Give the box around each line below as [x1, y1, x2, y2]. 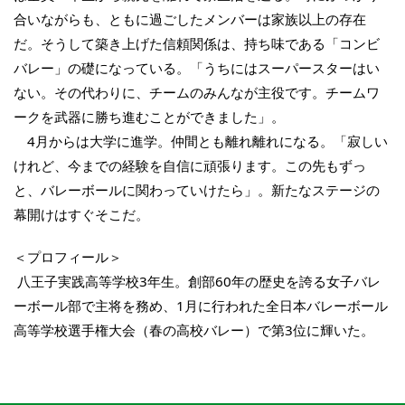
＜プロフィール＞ [14, 248, 122, 267]
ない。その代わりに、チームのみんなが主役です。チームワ [14, 83, 380, 102]
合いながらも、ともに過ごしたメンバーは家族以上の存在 [14, 10, 366, 29]
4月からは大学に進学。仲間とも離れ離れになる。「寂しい [14, 132, 388, 151]
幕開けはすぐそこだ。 [14, 205, 149, 224]
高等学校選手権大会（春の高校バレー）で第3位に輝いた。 [14, 321, 374, 340]
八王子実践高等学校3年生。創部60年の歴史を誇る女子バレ [14, 272, 381, 291]
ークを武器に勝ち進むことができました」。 [14, 108, 285, 127]
